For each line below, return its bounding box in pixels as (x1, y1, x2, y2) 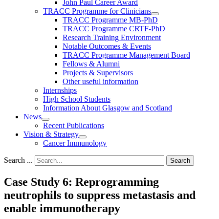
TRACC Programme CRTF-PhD (63, 24, 165, 33)
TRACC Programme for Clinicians (43, 7, 151, 15)
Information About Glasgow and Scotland (43, 104, 172, 112)
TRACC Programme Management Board (63, 51, 190, 59)
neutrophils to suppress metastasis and (4, 188, 196, 201)
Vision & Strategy (23, 130, 79, 138)
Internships (43, 86, 77, 94)
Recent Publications (43, 121, 104, 130)
